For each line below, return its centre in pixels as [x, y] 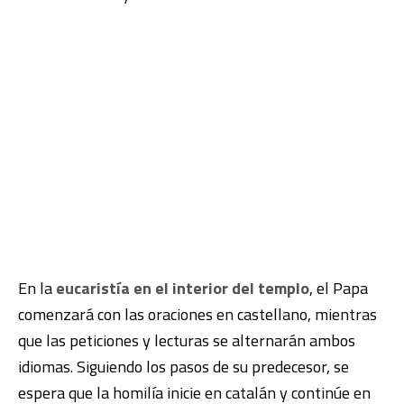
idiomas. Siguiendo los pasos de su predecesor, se [184, 366]
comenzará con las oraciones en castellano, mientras [197, 314]
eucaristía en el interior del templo [183, 288]
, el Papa [339, 288]
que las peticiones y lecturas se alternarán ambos [187, 340]
